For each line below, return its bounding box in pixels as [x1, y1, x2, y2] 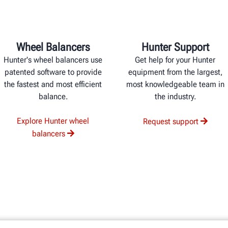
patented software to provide [4, 67, 102, 77]
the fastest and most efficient [4, 79, 102, 89]
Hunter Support [141, 40, 209, 53]
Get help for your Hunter [135, 54, 215, 65]
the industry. [154, 91, 196, 101]
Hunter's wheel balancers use [4, 54, 102, 65]
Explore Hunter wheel [17, 116, 89, 126]
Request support [142, 116, 198, 126]
